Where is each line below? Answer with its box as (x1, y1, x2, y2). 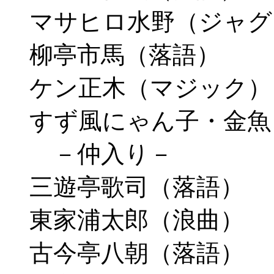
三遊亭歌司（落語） (29, 173, 244, 200)
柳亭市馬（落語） (29, 41, 220, 68)
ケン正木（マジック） (29, 74, 272, 101)
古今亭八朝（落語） (29, 239, 244, 266)
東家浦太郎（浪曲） (29, 206, 244, 233)
